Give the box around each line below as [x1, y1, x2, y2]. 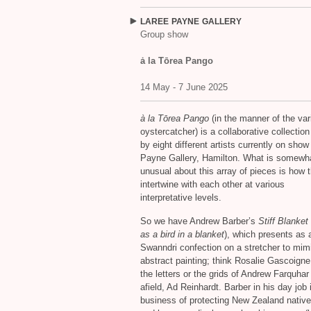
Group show [140, 29, 188, 40]
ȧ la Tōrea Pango [140, 56, 213, 66]
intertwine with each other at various [140, 179, 285, 190]
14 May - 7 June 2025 [140, 82, 228, 92]
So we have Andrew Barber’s [140, 216, 258, 226]
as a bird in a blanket [140, 229, 224, 239]
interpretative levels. [140, 192, 221, 203]
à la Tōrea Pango [140, 113, 209, 124]
